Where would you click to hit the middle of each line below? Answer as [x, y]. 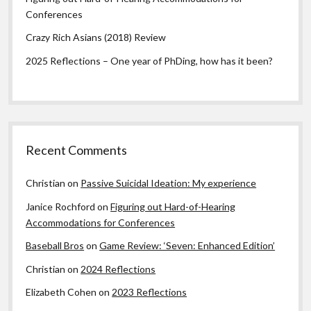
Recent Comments [77, 150]
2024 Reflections [118, 269]
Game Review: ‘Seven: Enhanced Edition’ [187, 246]
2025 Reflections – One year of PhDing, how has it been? [150, 60]
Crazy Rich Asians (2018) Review [96, 37]
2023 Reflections [150, 292]
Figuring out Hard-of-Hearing [173, 206]
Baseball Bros [55, 246]
